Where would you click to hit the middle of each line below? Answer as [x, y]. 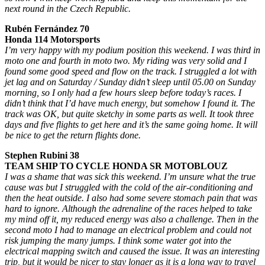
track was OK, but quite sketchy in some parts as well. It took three [129, 114]
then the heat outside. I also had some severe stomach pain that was [131, 198]
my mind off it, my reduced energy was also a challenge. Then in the [132, 219]
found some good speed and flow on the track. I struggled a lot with [131, 71]
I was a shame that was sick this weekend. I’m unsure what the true [130, 177]
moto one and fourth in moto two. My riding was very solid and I [126, 61]
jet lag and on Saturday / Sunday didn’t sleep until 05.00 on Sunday [130, 82]
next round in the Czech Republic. [68, 9]
